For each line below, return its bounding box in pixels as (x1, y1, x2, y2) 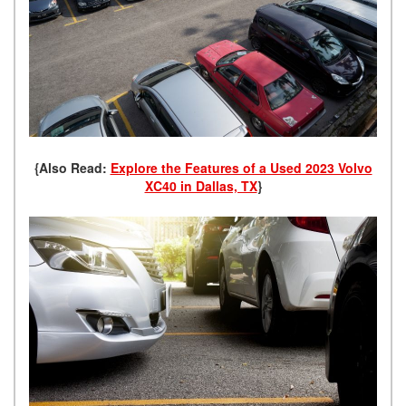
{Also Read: (34, 159, 111, 178)
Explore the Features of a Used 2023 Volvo (110, 159, 372, 178)
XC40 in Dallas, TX (144, 177, 257, 196)
